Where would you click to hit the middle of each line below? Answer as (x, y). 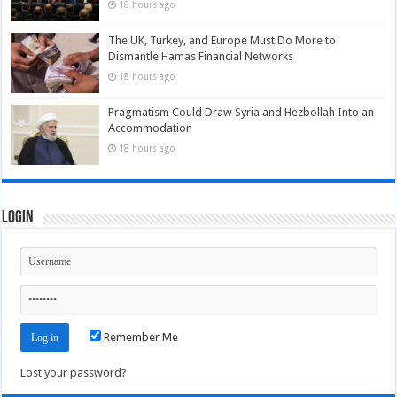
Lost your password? (74, 373)
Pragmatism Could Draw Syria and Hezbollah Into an (241, 112)
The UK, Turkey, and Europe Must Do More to (222, 40)
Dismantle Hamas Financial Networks (201, 56)
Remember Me (140, 338)
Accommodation (151, 128)
